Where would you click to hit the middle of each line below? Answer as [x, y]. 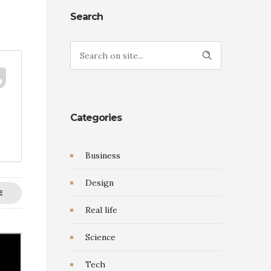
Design [100, 183]
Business [103, 155]
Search [87, 17]
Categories [96, 118]
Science [100, 237]
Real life [101, 210]
